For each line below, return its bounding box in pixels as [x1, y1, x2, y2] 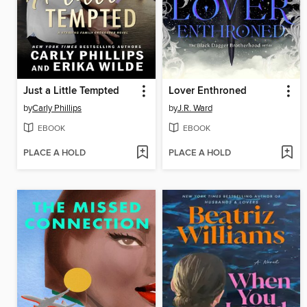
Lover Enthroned [168, 84, 247, 97]
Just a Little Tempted [23, 84, 119, 97]
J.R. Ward [177, 102, 212, 114]
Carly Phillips [32, 102, 82, 114]
